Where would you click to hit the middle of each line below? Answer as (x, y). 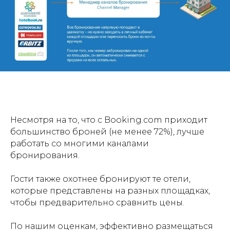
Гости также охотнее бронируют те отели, (100, 179)
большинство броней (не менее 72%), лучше (107, 132)
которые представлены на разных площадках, (110, 191)
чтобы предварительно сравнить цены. (97, 203)
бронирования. (45, 156)
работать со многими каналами (80, 144)
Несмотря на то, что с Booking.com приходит (109, 120)
